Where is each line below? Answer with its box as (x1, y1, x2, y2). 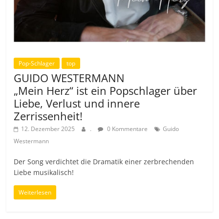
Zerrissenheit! (14, 109, 83, 124)
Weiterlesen (19, 188, 52, 197)
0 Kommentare (106, 125, 148, 133)
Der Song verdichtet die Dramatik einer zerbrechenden (14, 157, 195, 167)
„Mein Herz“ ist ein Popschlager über (14, 83, 197, 98)
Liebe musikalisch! (14, 168, 74, 177)
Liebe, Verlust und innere (14, 96, 140, 111)
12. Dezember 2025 (21, 125, 75, 133)
